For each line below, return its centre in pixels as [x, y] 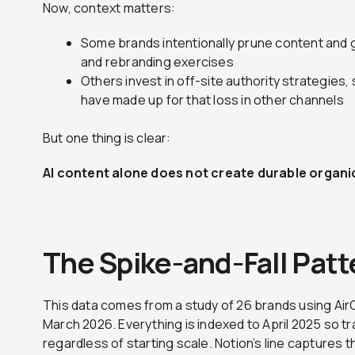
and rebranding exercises [157, 62]
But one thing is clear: [107, 138]
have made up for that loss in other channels [212, 100]
